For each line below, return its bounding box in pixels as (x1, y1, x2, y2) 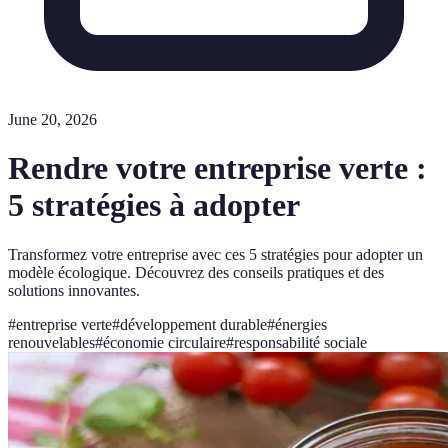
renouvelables (8, 333, 95, 351)
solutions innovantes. (8, 281, 140, 299)
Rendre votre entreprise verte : (8, 150, 427, 187)
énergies (275, 315, 327, 333)
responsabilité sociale (234, 333, 367, 351)
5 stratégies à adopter (8, 187, 300, 224)
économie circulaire (103, 333, 226, 351)
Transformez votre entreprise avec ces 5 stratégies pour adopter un (8, 245, 423, 263)
